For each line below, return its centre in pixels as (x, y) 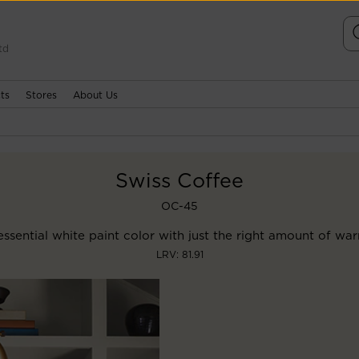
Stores (41, 95)
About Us (95, 95)
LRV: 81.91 (179, 254)
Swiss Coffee (179, 180)
